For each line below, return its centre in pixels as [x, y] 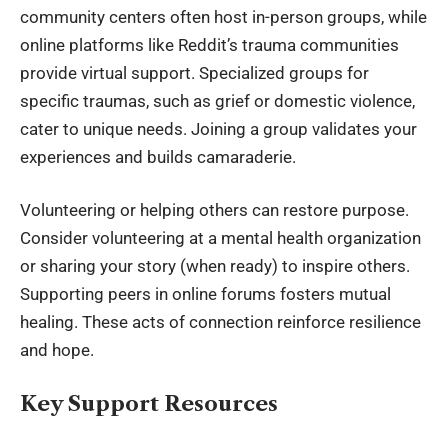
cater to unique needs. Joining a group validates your [218, 128]
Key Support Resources [149, 403]
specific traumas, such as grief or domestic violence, [217, 100]
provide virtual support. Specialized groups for [194, 72]
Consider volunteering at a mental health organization [220, 238]
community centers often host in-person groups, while [223, 16]
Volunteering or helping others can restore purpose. [214, 210]
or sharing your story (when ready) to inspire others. [215, 266]
